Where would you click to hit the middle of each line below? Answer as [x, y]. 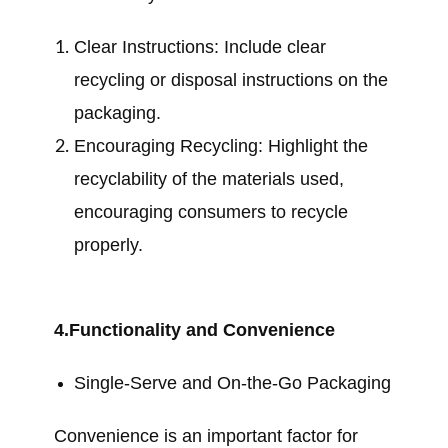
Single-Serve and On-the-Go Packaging [232, 383]
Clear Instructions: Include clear [200, 47]
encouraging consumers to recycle [211, 212]
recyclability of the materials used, [209, 179]
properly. [108, 245]
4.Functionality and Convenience [194, 330]
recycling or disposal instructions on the [231, 80]
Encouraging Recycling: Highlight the [221, 146]
